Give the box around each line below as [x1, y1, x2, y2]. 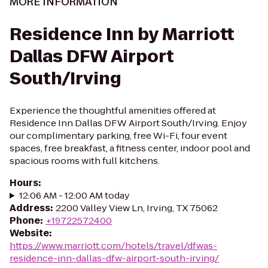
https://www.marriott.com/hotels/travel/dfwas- [10, 239, 217, 252]
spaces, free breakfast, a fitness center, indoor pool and [10, 142, 250, 154]
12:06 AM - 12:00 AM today [19, 189, 130, 202]
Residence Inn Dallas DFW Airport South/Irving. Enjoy [10, 117, 247, 129]
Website [10, 227, 49, 239]
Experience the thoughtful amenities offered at [10, 104, 216, 117]
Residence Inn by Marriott [10, 23, 234, 46]
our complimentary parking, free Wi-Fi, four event [10, 129, 227, 142]
